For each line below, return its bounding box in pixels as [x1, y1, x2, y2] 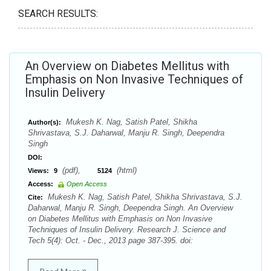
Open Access [67, 180, 107, 188]
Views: [28, 167, 49, 174]
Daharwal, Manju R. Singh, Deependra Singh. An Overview [28, 203, 233, 212]
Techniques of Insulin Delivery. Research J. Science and [28, 225, 226, 234]
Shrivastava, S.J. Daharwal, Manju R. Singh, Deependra [28, 128, 224, 137]
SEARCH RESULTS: [18, 8, 98, 19]
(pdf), [60, 166, 97, 175]
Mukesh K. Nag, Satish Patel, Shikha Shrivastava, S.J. [45, 192, 243, 201]
